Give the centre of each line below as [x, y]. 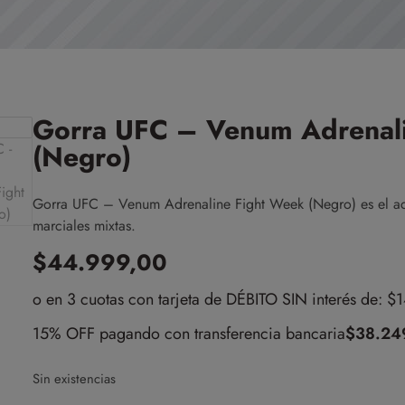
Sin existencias [74, 379]
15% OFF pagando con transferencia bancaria [188, 334]
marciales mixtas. [84, 226]
